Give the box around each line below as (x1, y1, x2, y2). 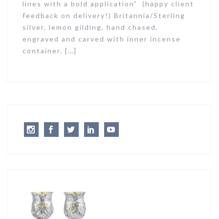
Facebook (55, 124, 97, 133)
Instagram (35, 124, 78, 133)
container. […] (22, 46, 77, 55)
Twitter (75, 124, 108, 133)
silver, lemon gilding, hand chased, (22, 23, 158, 31)
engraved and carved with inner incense (22, 35, 181, 43)
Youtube (115, 124, 151, 133)
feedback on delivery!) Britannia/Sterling (22, 11, 185, 20)
